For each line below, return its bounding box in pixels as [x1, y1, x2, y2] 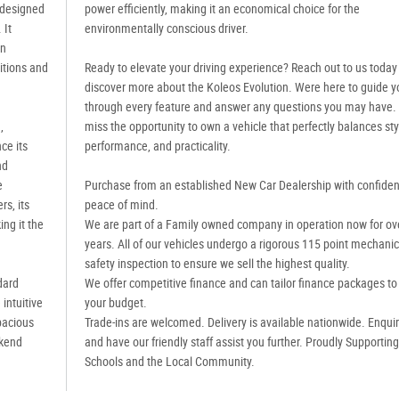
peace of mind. [84, 198, 159, 212]
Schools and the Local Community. [84, 354, 255, 369]
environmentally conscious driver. [84, 21, 248, 36]
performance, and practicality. [84, 139, 231, 153]
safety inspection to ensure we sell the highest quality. [84, 256, 350, 271]
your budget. [84, 296, 147, 310]
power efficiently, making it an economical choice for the [84, 2, 360, 16]
